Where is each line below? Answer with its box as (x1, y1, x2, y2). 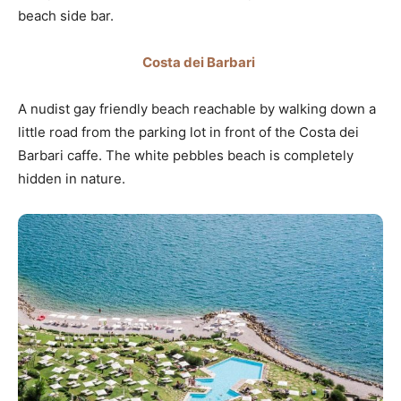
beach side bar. (18, 7, 117, 25)
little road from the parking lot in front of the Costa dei (18, 124, 359, 141)
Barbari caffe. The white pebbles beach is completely (18, 147, 354, 165)
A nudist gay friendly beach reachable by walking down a (18, 100, 376, 118)
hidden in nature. (18, 170, 125, 188)
